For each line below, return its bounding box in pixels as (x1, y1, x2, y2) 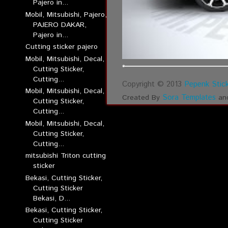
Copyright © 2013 (122, 78, 184, 90)
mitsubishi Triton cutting (25, 151, 106, 161)
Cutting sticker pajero (25, 42, 98, 52)
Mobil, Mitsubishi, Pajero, (25, 9, 107, 20)
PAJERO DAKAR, (33, 19, 87, 30)
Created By (122, 92, 162, 103)
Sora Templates (162, 92, 216, 103)
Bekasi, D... (33, 193, 70, 204)
